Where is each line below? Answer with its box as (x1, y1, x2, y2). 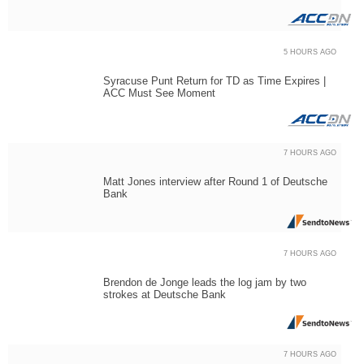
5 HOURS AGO (284, 47, 336, 56)
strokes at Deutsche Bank (103, 288, 226, 301)
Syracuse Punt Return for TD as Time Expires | (103, 74, 326, 87)
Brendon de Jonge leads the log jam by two (103, 275, 306, 288)
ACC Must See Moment (103, 86, 215, 99)
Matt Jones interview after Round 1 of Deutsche (103, 175, 327, 188)
